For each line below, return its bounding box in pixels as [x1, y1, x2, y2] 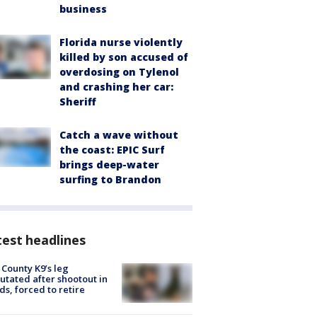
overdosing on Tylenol [59, 64, 179, 79]
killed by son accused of [59, 50, 188, 64]
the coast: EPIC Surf [59, 142, 165, 156]
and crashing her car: [59, 79, 173, 93]
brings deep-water [59, 157, 159, 171]
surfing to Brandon [59, 172, 161, 186]
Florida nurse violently [59, 35, 183, 49]
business [59, 1, 107, 16]
